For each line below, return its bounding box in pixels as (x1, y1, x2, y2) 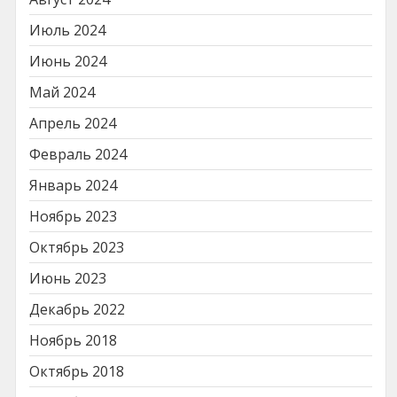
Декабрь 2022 (29, 299, 125, 319)
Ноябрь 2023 (29, 206, 117, 226)
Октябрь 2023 (29, 237, 124, 257)
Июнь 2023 (29, 268, 106, 288)
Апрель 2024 (29, 113, 116, 133)
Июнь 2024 (29, 51, 106, 71)
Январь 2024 (29, 175, 117, 195)
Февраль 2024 (29, 144, 127, 164)
